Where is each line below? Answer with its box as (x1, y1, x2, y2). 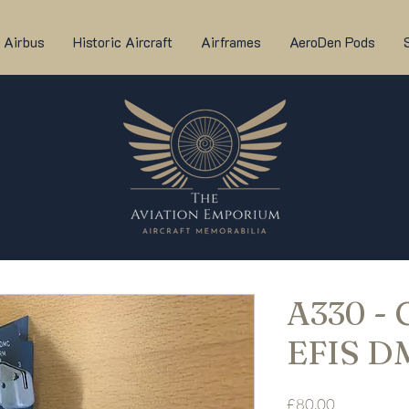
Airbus (3, 33, 45, 51)
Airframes (200, 33, 261, 51)
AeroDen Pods (288, 33, 375, 51)
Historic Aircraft (72, 33, 173, 51)
